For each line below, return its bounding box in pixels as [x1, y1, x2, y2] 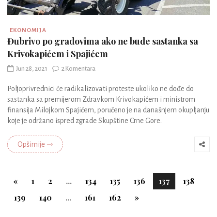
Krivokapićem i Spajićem [7, 47, 108, 60]
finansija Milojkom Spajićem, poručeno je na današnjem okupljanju [7, 106, 209, 114]
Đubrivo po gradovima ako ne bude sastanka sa [7, 35, 198, 47]
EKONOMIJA [10, 27, 46, 33]
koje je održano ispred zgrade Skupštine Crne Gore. [7, 116, 162, 124]
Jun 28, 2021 [16, 65, 47, 72]
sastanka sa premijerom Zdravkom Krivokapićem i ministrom [7, 95, 195, 103]
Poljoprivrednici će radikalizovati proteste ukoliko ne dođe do [7, 84, 194, 93]
